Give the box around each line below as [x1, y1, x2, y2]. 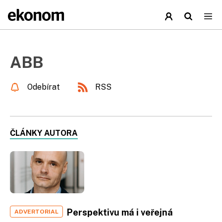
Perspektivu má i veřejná [67, 207, 173, 218]
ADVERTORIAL [14, 208, 58, 215]
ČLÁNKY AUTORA [10, 128, 78, 138]
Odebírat [27, 82, 60, 92]
